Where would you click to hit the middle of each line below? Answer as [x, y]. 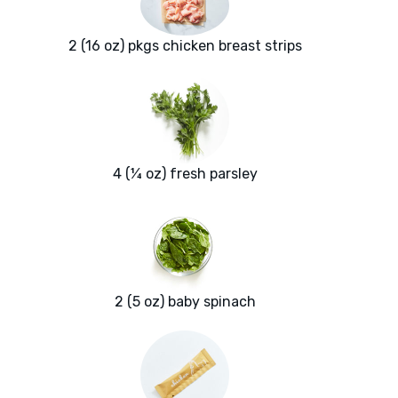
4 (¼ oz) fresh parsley [185, 173]
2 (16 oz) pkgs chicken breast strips [185, 45]
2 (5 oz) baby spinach [185, 301]
